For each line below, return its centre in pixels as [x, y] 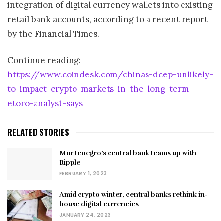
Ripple [70, 162]
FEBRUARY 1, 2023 [83, 173]
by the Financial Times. [53, 33]
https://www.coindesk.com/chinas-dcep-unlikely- [110, 75]
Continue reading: [44, 60]
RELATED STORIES [38, 132]
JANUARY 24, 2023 [85, 215]
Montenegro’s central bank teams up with [128, 153]
